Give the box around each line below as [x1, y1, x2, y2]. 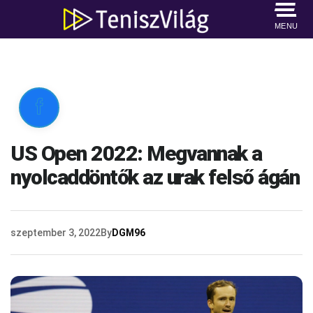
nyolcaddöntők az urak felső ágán [10, 165, 299, 189]
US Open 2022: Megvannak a [10, 141, 262, 166]
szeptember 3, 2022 [10, 227, 101, 238]
